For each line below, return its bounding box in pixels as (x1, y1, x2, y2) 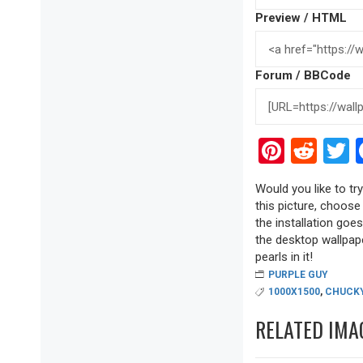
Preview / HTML (255, 11, 347, 26)
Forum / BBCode (255, 68, 351, 83)
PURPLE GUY (268, 268, 328, 280)
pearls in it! (255, 250, 313, 265)
